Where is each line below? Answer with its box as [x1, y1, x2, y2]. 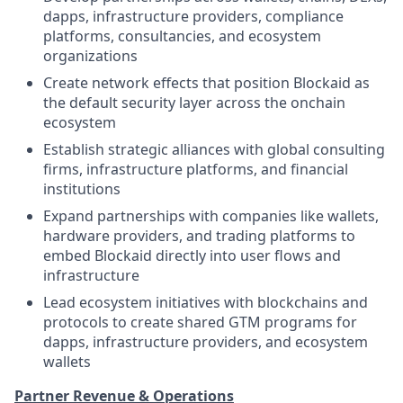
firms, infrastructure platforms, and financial [43, 159, 348, 180]
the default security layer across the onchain [43, 93, 345, 113]
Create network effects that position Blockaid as [43, 73, 370, 94]
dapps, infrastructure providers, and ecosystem [43, 332, 368, 353]
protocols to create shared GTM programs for [43, 312, 357, 333]
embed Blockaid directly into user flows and [43, 246, 341, 266]
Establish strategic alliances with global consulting [43, 139, 385, 160]
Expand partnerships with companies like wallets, [43, 206, 379, 227]
